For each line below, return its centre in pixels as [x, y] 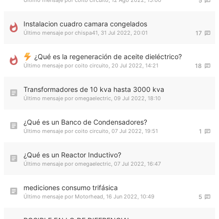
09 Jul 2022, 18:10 [137, 98]
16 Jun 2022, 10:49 [130, 197]
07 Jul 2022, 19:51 [135, 131]
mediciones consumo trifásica [71, 187]
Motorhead [89, 197]
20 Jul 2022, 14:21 [135, 66]
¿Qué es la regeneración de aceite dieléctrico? [108, 56]
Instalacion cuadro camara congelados [85, 24]
